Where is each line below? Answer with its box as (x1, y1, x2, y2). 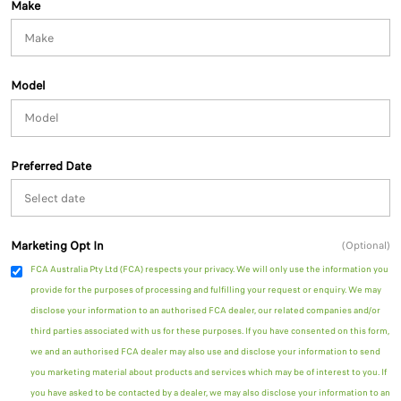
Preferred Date (11, 157, 91, 175)
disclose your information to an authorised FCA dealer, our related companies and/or (30, 303, 380, 317)
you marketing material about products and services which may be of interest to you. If (30, 365, 387, 379)
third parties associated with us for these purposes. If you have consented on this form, (30, 324, 389, 337)
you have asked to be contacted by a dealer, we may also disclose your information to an (30, 386, 390, 399)
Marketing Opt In (11, 237, 104, 254)
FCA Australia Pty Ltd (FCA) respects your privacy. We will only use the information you (30, 262, 388, 276)
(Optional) (342, 238, 390, 252)
